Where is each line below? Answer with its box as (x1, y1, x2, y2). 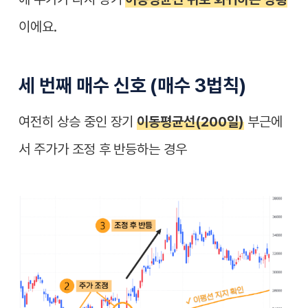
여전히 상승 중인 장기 (19, 113, 137, 131)
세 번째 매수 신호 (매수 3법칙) (19, 74, 247, 97)
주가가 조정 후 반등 (33, 141, 137, 158)
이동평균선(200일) (137, 113, 244, 131)
